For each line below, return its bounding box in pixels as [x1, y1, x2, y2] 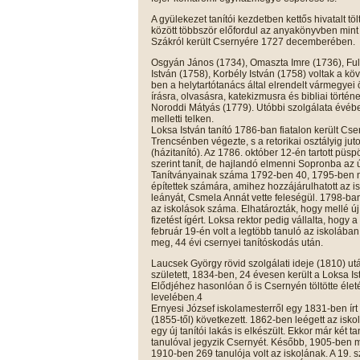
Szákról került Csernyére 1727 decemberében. [151, 35, 355, 47]
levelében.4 [151, 291, 202, 303]
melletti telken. [151, 112, 214, 125]
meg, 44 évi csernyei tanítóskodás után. [151, 236, 323, 248]
